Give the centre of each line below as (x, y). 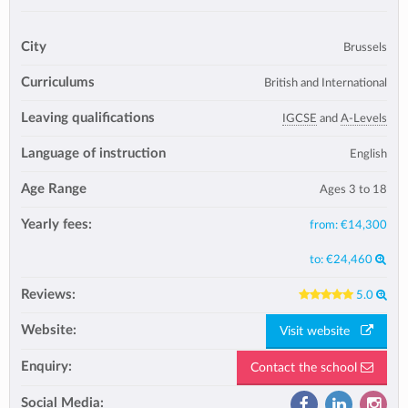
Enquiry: (46, 367)
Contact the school (306, 367)
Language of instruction (93, 153)
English (368, 154)
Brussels (365, 47)
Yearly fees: (56, 224)
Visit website (320, 331)
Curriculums (58, 82)
